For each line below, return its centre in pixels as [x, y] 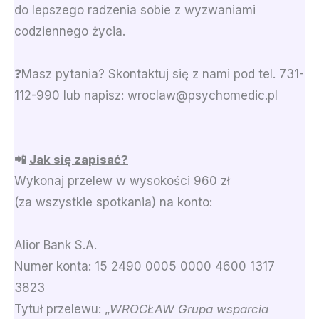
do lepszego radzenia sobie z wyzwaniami [135, 10]
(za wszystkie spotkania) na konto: [113, 202]
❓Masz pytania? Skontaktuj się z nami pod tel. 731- [159, 74]
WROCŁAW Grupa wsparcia [189, 309]
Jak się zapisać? [79, 159]
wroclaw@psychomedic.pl [203, 95]
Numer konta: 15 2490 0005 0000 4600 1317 [145, 266]
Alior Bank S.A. [56, 245]
